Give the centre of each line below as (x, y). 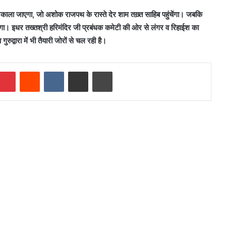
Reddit (49, 71)
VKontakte (80, 71)
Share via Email (96, 71)
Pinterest (30, 71)
